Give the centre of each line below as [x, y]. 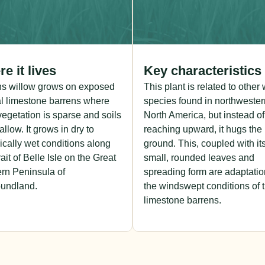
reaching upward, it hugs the [203, 130]
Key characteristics [203, 71]
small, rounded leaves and [199, 158]
